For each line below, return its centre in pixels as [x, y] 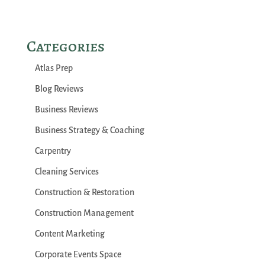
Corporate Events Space [78, 254]
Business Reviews [66, 109]
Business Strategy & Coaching [89, 130]
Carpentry [53, 151]
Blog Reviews [59, 89]
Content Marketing [70, 234]
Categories [65, 46]
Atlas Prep [54, 68]
